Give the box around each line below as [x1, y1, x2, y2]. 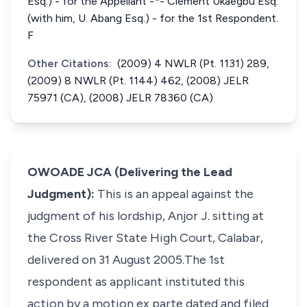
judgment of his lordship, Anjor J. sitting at [27, 208, 264, 223]
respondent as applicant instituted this [27, 274, 245, 289]
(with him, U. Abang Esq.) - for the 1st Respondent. [27, 12, 278, 25]
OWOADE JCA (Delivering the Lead [27, 164, 232, 180]
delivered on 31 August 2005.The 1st [27, 252, 225, 267]
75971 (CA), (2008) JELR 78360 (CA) [27, 91, 213, 104]
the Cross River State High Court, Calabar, [27, 230, 263, 245]
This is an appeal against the [97, 186, 254, 201]
